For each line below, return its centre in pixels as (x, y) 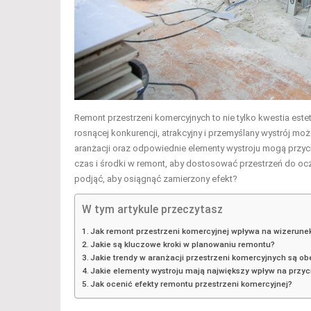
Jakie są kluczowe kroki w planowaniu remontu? (183, 244)
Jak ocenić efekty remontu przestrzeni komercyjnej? (192, 284)
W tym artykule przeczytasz (152, 209)
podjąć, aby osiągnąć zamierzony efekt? (156, 178)
